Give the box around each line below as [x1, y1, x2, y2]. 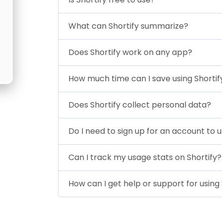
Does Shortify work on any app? [68, 46, 192, 58]
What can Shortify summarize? [68, 20, 188, 32]
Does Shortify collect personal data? [68, 99, 211, 111]
